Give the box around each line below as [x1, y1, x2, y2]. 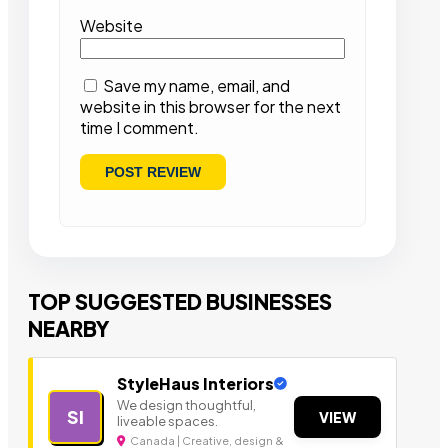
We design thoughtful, [117, 397, 256, 414]
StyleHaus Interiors [117, 373, 274, 395]
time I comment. [80, 117, 199, 139]
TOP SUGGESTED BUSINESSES [28, 288, 332, 316]
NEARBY [28, 315, 110, 343]
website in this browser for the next [80, 96, 341, 118]
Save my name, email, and [103, 75, 290, 97]
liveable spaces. [117, 413, 218, 430]
